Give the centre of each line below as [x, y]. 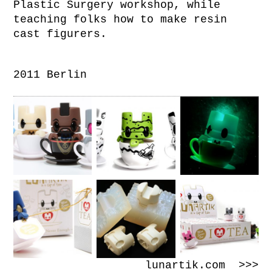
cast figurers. [60, 34]
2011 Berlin [50, 74]
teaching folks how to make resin [121, 19]
